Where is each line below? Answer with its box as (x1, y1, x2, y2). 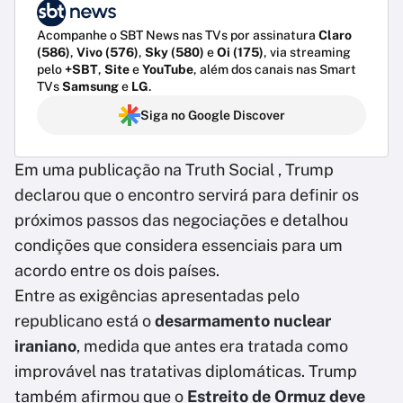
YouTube (142, 61, 193, 76)
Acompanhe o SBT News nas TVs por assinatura (37, 27, 318, 42)
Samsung (62, 78, 119, 94)
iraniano (14, 336, 76, 355)
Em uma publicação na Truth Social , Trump (14, 159, 334, 179)
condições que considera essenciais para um (14, 235, 343, 255)
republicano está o (14, 310, 155, 330)
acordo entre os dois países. (14, 260, 219, 280)
